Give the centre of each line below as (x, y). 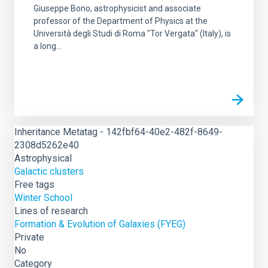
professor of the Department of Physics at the (121, 21)
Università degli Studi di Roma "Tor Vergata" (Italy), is (132, 33)
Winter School (43, 198)
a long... (48, 46)
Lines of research (51, 211)
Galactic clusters (49, 171)
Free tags (34, 185)
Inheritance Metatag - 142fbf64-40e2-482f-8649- (118, 132)
